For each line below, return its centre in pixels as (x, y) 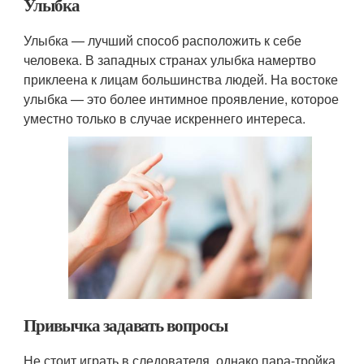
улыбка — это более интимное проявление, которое (182, 98)
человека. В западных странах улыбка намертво (170, 59)
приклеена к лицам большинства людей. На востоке (181, 79)
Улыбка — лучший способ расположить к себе (163, 40)
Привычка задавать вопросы (126, 325)
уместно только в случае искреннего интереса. (165, 118)
